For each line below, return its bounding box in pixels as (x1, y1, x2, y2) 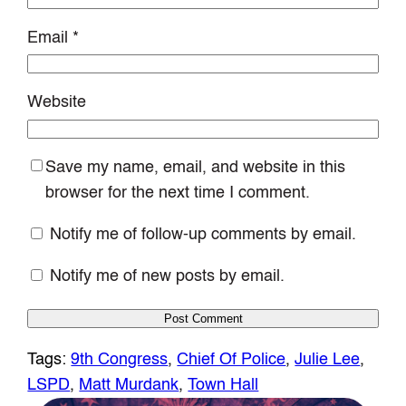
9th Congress (71, 351, 169, 368)
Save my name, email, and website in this (45, 159, 346, 176)
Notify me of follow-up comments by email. (50, 226, 357, 243)
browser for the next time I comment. (45, 184, 311, 201)
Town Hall (188, 376, 259, 393)
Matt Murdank (79, 376, 179, 393)
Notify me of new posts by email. (50, 267, 285, 285)
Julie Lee (295, 351, 361, 368)
